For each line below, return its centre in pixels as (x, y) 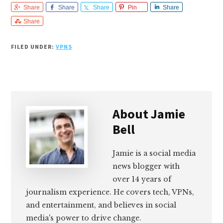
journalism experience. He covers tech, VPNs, (110, 192)
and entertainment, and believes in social (101, 205)
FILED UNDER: (33, 47)
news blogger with (146, 167)
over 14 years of (142, 179)
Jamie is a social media (154, 154)
